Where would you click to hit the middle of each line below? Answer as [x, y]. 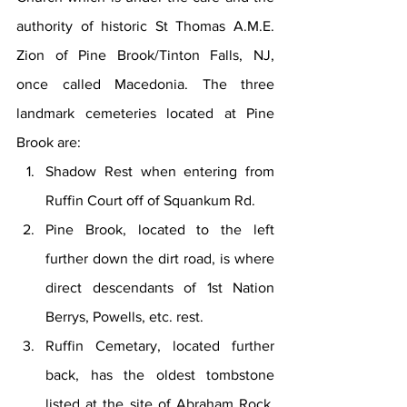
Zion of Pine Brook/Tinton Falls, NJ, [145, 55]
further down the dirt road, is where [160, 259]
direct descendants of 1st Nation [160, 288]
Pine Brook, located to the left [160, 230]
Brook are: [49, 143]
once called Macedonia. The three [145, 84]
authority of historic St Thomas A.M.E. [145, 26]
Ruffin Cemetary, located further [160, 346]
